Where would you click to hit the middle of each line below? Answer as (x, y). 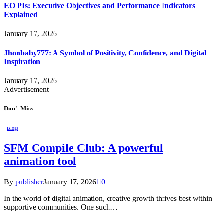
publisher (29, 182)
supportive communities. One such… (61, 207)
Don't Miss (18, 108)
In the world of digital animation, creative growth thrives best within (108, 198)
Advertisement (26, 89)
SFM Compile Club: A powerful (83, 148)
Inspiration (22, 61)
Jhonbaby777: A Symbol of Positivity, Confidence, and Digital (105, 53)
